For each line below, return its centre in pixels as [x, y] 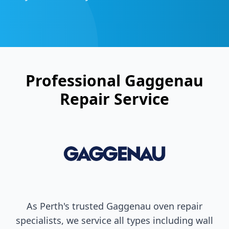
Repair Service [114, 99]
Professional [75, 81]
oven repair [177, 206]
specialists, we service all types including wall [114, 220]
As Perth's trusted [66, 206]
